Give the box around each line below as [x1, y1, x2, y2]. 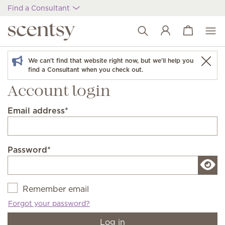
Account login [8, 85, 110, 98]
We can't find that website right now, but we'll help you [28, 56, 193, 65]
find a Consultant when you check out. [28, 65, 143, 74]
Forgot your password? [8, 198, 90, 208]
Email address [8, 105, 65, 116]
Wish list [171, 31, 205, 42]
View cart [171, 25, 208, 36]
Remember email [23, 183, 89, 194]
